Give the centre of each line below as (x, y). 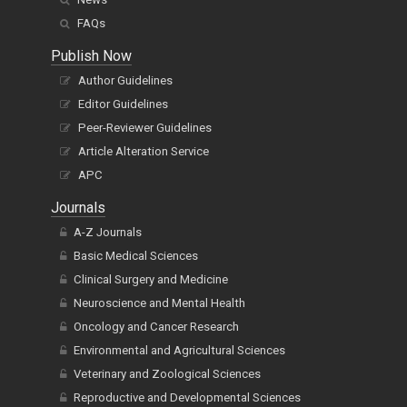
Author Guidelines (125, 80)
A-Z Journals (108, 232)
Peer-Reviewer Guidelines (145, 127)
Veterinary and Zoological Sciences (167, 373)
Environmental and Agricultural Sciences (179, 350)
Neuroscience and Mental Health (159, 303)
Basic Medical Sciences (136, 255)
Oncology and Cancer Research (156, 326)
